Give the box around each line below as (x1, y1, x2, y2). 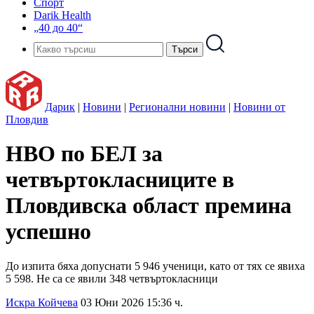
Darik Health (34, 9, 91, 21)
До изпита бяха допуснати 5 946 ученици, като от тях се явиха (6, 259, 305, 272)
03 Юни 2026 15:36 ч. (81, 296, 183, 308)
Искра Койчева (6, 296, 78, 308)
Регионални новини (129, 101, 226, 113)
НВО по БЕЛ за (6, 141, 163, 167)
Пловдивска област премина (6, 193, 292, 219)
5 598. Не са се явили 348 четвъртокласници (6, 272, 218, 285)
